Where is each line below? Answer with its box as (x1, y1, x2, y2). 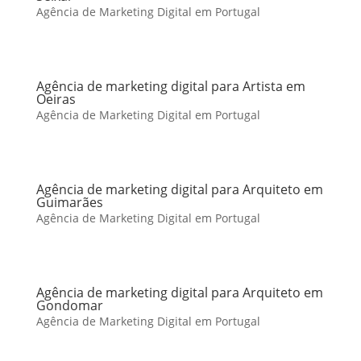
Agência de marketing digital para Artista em (35, 77, 305, 95)
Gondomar (35, 297, 103, 314)
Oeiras (35, 90, 76, 108)
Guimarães (35, 193, 103, 211)
